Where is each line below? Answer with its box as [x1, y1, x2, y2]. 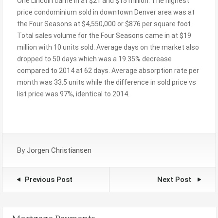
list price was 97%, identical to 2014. [17, 90, 129, 98]
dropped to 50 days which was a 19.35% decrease [17, 54, 172, 63]
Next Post [157, 175, 193, 184]
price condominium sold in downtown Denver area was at [17, 8, 195, 16]
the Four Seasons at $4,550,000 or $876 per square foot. [17, 19, 192, 28]
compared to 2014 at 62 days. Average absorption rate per [17, 66, 199, 74]
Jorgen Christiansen [27, 145, 91, 155]
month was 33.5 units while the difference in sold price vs [17, 78, 196, 86]
